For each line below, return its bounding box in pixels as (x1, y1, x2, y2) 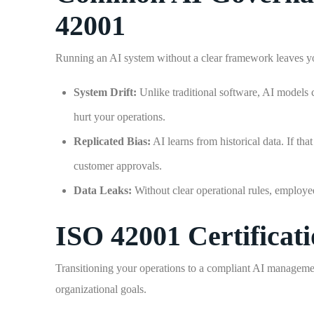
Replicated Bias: (73, 135, 151, 147)
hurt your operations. (73, 111, 165, 123)
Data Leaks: (73, 184, 132, 196)
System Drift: (73, 86, 137, 98)
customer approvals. (73, 160, 162, 172)
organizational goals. (55, 283, 147, 295)
